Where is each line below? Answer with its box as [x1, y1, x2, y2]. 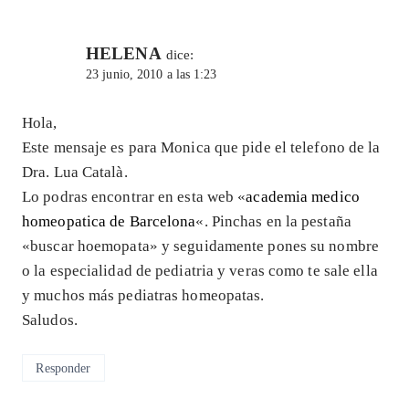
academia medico [246, 188, 360, 206]
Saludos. [22, 311, 78, 330]
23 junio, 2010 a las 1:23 [86, 68, 217, 82]
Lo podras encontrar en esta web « [22, 188, 246, 206]
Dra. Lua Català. [22, 163, 128, 182]
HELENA [86, 44, 162, 64]
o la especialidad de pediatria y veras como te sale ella [22, 262, 378, 280]
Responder [36, 360, 91, 375]
